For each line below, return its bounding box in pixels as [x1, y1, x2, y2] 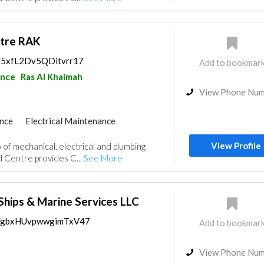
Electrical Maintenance [25, 115, 115, 126]
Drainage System [41, 128, 109, 139]
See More [83, 153, 123, 163]
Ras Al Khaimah [20, 71, 82, 82]
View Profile [211, 140, 262, 151]
